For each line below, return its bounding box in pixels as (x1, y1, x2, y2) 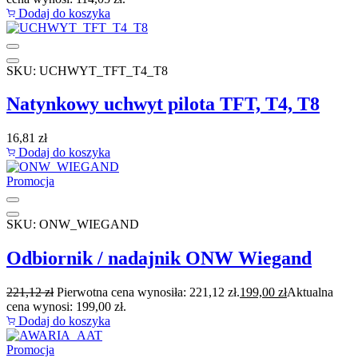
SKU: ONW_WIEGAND (6, 217, 139, 232)
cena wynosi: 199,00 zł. (6, 300, 126, 314)
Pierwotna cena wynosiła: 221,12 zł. (57, 285, 240, 300)
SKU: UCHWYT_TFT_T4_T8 (6, 63, 168, 78)
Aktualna (287, 285, 333, 300)
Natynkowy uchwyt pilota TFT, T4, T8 (6, 93, 320, 115)
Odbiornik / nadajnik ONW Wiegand (6, 248, 312, 269)
